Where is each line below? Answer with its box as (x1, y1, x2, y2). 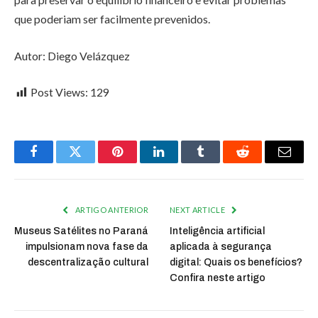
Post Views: (31, 85, 88, 99)
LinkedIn (158, 155, 205, 169)
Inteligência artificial (170, 226, 265, 237)
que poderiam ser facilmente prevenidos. (14, 11, 210, 26)
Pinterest (116, 155, 161, 169)
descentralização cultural (28, 257, 148, 268)
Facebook (32, 155, 82, 169)
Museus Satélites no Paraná (14, 226, 148, 237)
